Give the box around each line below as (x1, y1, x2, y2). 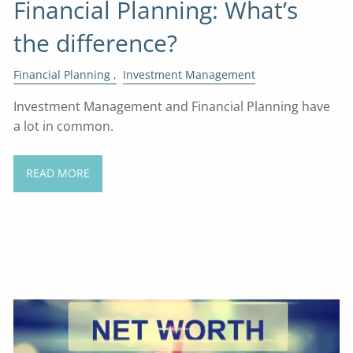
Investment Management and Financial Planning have (13, 97, 331, 115)
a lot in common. (13, 117, 114, 135)
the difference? (13, 27, 178, 60)
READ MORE (25, 165, 90, 181)
